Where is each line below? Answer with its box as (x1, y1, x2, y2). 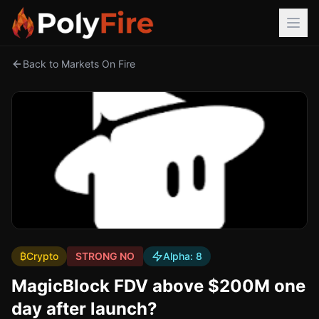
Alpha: (163, 250, 196, 262)
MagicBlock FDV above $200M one (11, 276, 305, 296)
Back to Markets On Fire (23, 58, 135, 70)
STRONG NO (75, 250, 135, 262)
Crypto (26, 250, 58, 262)
